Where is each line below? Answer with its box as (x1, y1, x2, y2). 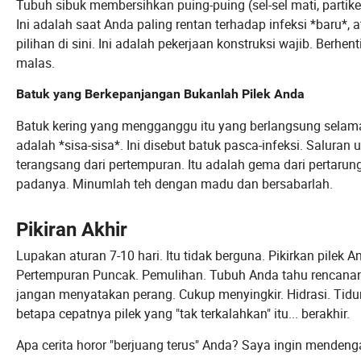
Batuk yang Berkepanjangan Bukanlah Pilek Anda (16, 86, 305, 102)
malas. (16, 54, 55, 73)
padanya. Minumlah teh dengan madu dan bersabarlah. (16, 175, 333, 193)
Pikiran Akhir (16, 218, 127, 242)
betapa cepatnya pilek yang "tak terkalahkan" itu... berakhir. (16, 305, 350, 323)
